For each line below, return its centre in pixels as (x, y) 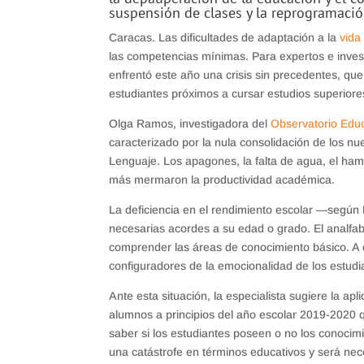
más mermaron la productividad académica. (222, 179)
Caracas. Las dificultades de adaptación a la (225, 37)
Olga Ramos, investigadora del (190, 123)
